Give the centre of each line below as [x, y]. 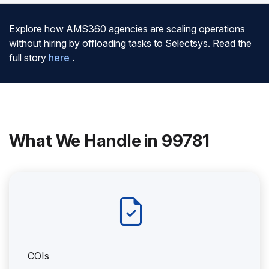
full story [28, 58]
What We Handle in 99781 [109, 141]
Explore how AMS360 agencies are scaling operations [127, 29]
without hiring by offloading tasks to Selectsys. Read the [130, 43]
